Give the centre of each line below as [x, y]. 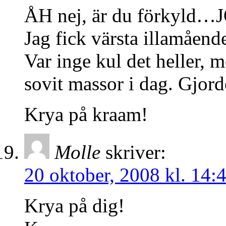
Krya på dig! [74, 206]
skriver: [136, 152]
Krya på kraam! [86, 115]
